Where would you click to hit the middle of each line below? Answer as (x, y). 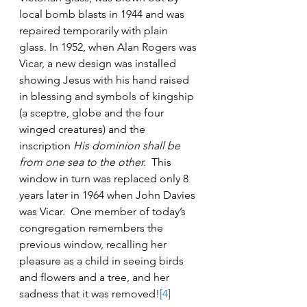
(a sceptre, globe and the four (93, 113)
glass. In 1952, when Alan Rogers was (109, 47)
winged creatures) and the (84, 130)
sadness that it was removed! (89, 294)
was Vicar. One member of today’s (104, 212)
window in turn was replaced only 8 (105, 179)
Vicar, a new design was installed (99, 64)
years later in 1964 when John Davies (109, 195)
